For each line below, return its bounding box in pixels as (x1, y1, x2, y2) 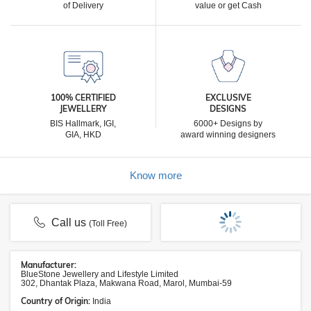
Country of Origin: (21, 296, 92, 306)
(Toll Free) (89, 219, 128, 228)
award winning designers (180, 130, 276, 140)
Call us (49, 217, 90, 228)
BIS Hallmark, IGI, (50, 119, 116, 128)
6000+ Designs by (194, 119, 262, 128)
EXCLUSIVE (205, 92, 251, 103)
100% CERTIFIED (50, 92, 116, 103)
